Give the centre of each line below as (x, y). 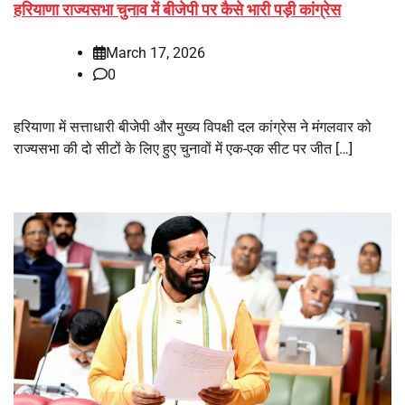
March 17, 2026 (155, 52)
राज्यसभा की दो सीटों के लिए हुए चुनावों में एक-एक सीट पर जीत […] (183, 148)
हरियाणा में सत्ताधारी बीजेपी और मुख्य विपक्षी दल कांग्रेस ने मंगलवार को (193, 127)
